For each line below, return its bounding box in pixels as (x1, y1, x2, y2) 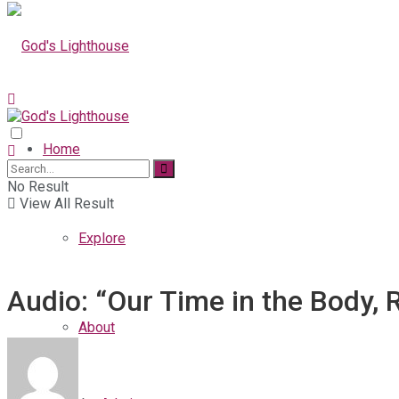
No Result (7, 178, 69, 195)
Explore (78, 230, 126, 247)
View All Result (16, 195, 114, 212)
